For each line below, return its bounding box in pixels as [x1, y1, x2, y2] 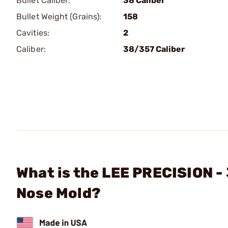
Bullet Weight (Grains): [16, 12, 102, 21]
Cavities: [16, 28, 49, 38]
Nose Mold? [16, 185, 101, 202]
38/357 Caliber [123, 44, 185, 54]
